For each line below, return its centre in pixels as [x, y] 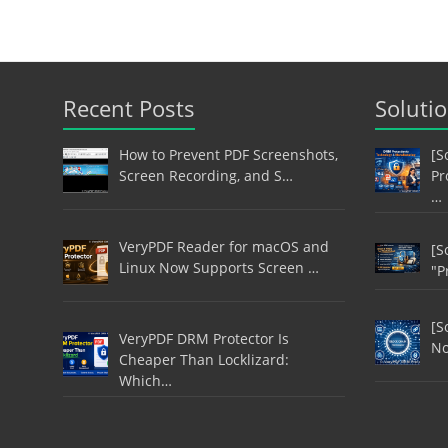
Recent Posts [129, 108]
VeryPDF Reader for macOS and [223, 246]
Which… [145, 380]
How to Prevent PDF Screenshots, [228, 155]
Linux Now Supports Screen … [218, 267]
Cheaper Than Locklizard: [203, 359]
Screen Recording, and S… [205, 176]
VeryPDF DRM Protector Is [203, 338]
